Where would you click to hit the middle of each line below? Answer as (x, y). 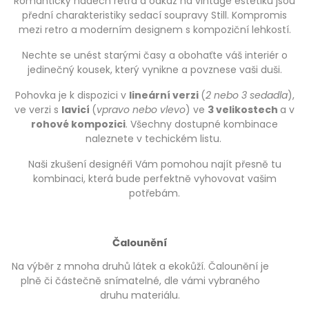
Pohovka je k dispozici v (72, 96)
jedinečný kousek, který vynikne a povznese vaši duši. (154, 70)
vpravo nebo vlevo (141, 110)
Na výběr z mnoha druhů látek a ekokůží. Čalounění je (140, 267)
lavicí (77, 110)
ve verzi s (38, 110)
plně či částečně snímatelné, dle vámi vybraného (140, 281)
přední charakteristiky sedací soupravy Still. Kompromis (154, 16)
